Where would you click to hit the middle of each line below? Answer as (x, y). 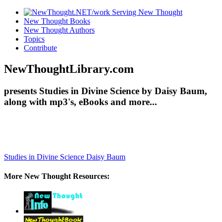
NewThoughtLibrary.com (69, 69)
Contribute (40, 48)
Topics (34, 39)
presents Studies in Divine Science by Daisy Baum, (106, 91)
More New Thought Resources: (57, 176)
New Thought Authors (59, 30)
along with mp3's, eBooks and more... (81, 102)
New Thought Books (57, 21)
